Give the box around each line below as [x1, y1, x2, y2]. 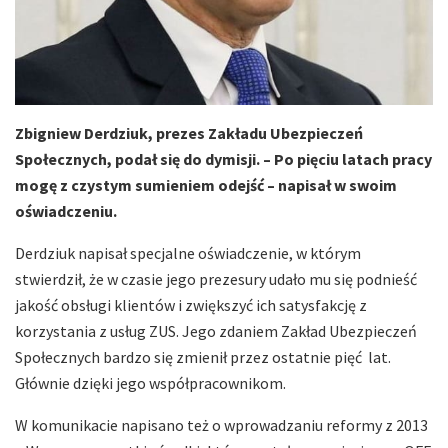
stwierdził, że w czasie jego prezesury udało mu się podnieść [15, 268, 417, 289]
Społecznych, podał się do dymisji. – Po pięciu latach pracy [15, 148, 432, 169]
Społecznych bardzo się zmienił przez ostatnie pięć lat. [15, 346, 391, 367]
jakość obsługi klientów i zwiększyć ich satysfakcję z [15, 294, 367, 315]
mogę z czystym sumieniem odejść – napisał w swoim [15, 174, 397, 195]
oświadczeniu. [15, 200, 120, 221]
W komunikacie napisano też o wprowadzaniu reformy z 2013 [15, 414, 428, 435]
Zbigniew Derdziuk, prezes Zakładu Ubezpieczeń [15, 122, 363, 143]
